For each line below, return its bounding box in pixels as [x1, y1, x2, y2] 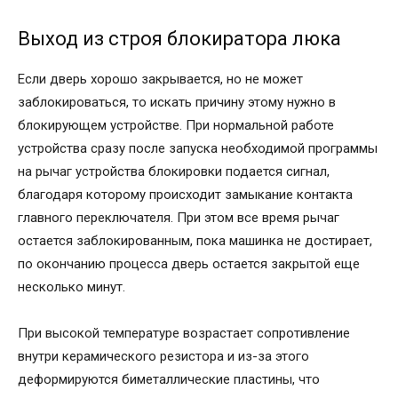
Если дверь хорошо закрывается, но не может [18, 70, 303, 87]
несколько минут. [18, 278, 125, 295]
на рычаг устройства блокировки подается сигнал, [18, 163, 330, 179]
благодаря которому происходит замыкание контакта [18, 186, 353, 203]
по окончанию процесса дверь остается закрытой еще [18, 255, 360, 272]
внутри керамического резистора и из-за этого [18, 347, 309, 364]
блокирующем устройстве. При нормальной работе [18, 116, 334, 133]
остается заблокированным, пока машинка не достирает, [18, 232, 372, 249]
